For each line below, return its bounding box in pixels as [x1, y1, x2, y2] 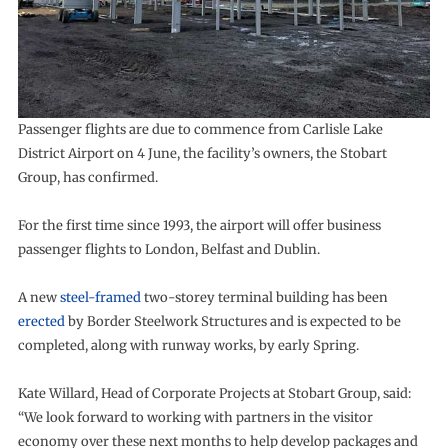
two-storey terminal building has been [140, 288, 388, 306]
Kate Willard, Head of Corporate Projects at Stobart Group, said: [17, 384, 411, 402]
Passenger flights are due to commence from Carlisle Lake [17, 120, 383, 138]
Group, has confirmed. [17, 168, 158, 186]
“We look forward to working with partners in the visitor [17, 408, 373, 426]
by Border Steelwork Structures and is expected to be [64, 312, 401, 330]
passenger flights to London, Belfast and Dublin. [17, 240, 320, 258]
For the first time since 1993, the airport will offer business [17, 216, 381, 234]
